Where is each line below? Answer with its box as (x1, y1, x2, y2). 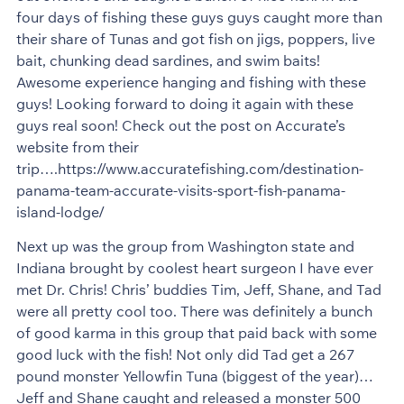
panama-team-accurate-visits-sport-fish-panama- (15, 180, 345, 199)
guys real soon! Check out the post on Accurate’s (15, 115, 345, 134)
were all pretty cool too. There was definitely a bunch (15, 302, 372, 321)
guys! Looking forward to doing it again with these (15, 94, 353, 113)
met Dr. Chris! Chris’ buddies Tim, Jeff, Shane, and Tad (15, 280, 381, 299)
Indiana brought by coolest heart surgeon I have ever (15, 259, 373, 278)
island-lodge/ (15, 202, 105, 221)
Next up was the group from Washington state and (15, 237, 354, 256)
